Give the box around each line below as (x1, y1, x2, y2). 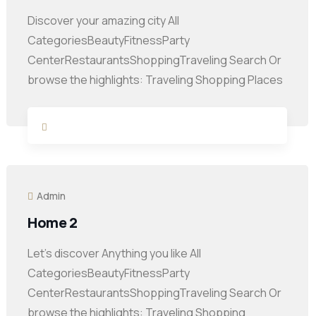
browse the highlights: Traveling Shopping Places (28, 72, 283, 87)
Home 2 (28, 213, 78, 232)
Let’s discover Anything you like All (28, 245, 201, 261)
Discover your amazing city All (28, 13, 179, 28)
